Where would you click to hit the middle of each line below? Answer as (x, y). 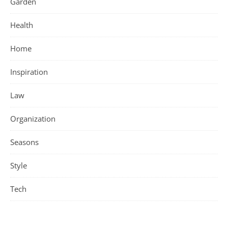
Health (22, 25)
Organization (33, 118)
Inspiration (29, 72)
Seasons (24, 142)
